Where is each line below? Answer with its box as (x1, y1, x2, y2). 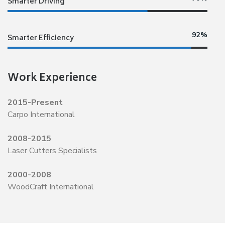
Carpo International (8, 109, 75, 120)
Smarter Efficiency (8, 32, 74, 45)
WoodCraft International (8, 181, 94, 192)
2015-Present (8, 97, 63, 108)
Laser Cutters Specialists (8, 145, 97, 156)
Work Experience (8, 70, 97, 87)
